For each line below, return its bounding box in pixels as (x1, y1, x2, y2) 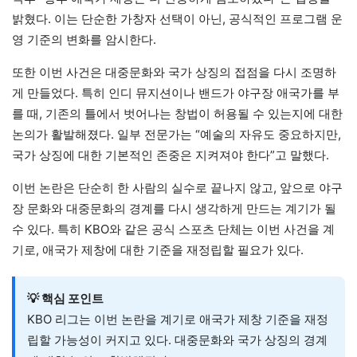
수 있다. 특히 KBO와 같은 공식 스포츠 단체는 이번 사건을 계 (12, 222, 335, 237)
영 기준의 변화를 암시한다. (12, 32, 156, 48)
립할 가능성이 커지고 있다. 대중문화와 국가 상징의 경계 (27, 332, 328, 348)
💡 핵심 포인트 (27, 291, 104, 307)
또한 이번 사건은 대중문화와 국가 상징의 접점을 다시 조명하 (12, 65, 336, 80)
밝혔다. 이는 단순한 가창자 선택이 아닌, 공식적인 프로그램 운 (12, 11, 343, 27)
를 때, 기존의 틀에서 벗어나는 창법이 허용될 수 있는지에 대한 (12, 106, 343, 122)
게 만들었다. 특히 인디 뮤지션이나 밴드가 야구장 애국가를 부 (12, 85, 339, 101)
